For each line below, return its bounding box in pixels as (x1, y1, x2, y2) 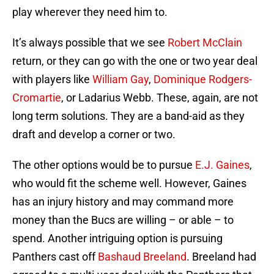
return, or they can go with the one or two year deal (12, 54, 257, 68)
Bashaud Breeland (98, 250, 187, 264)
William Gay (92, 73, 149, 86)
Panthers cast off (12, 250, 98, 264)
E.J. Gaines (195, 158, 250, 172)
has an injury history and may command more (12, 195, 234, 209)
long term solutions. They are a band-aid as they (12, 109, 245, 123)
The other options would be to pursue (12, 158, 195, 172)
